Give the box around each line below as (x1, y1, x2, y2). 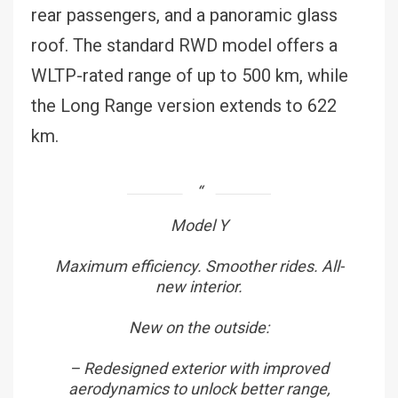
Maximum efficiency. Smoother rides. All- (54, 256, 344, 275)
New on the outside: (129, 317, 269, 337)
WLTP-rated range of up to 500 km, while (31, 64, 348, 86)
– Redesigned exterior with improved (69, 358, 329, 378)
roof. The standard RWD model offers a (31, 34, 338, 56)
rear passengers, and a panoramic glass (31, 4, 338, 26)
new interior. (155, 276, 243, 296)
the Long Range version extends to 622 (31, 94, 337, 116)
